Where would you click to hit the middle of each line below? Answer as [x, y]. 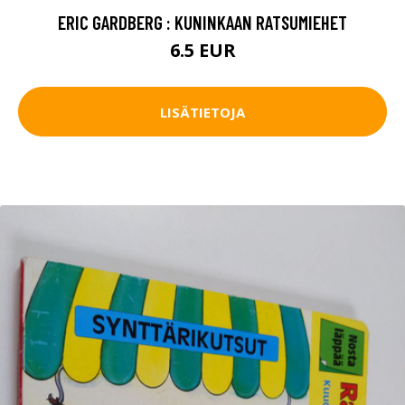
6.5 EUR [202, 51]
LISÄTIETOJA [202, 112]
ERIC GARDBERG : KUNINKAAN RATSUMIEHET [202, 23]
